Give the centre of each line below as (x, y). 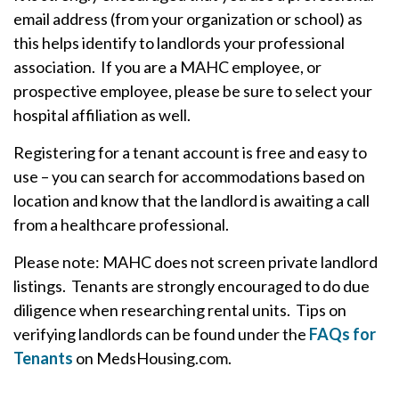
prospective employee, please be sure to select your (193, 91)
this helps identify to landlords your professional (179, 43)
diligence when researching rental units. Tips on (180, 310)
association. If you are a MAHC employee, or (167, 67)
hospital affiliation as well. (102, 115)
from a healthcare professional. (121, 224)
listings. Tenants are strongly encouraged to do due (191, 286)
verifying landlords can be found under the (161, 334)
